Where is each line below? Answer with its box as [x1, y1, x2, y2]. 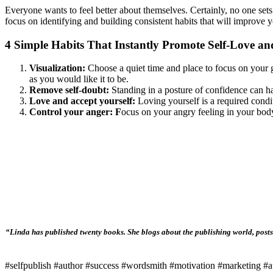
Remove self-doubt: [29, 85, 112, 96]
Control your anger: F [29, 107, 121, 118]
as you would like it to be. [29, 74, 129, 85]
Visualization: [29, 63, 88, 74]
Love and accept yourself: [29, 96, 138, 107]
